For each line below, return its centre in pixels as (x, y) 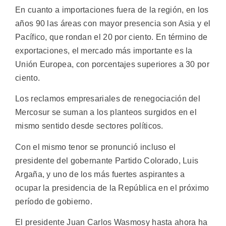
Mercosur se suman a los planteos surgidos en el (106, 112)
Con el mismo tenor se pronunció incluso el (96, 147)
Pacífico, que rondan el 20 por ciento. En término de (111, 37)
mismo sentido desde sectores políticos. (89, 126)
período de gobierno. (54, 201)
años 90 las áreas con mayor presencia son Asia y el (113, 24)
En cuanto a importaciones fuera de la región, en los (112, 10)
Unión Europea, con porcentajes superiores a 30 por (112, 65)
